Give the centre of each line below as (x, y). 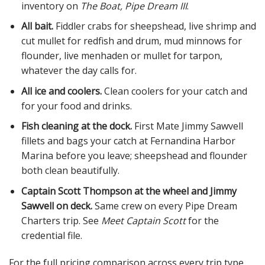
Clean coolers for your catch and (174, 91)
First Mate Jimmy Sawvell (187, 126)
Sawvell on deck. (56, 206)
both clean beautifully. (70, 171)
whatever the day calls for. (79, 71)
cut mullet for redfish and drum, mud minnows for (131, 41)
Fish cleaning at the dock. (76, 126)
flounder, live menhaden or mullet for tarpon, (122, 56)
